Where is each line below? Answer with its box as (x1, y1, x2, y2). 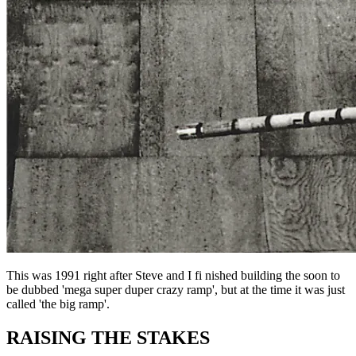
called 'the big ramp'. (6, 297, 110, 311)
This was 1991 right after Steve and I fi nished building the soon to (6, 269, 340, 283)
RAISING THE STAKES (6, 327, 210, 349)
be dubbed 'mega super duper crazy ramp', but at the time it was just (6, 283, 345, 297)
